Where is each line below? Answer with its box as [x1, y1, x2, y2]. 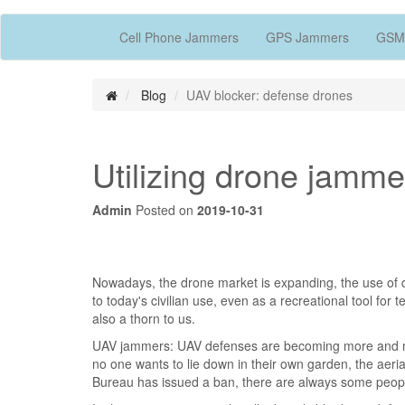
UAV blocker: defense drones [186, 85, 353, 104]
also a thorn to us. [92, 308, 195, 327]
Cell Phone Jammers [119, 27, 239, 46]
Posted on [132, 200, 197, 219]
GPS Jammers [266, 27, 349, 46]
